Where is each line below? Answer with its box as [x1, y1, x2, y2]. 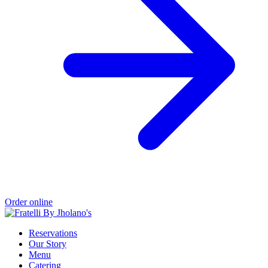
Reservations [29, 228, 77, 239]
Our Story [29, 239, 66, 249]
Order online [5, 197, 53, 208]
